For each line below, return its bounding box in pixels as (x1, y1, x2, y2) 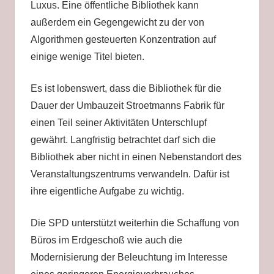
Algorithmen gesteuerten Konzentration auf (30, 34, 216, 45)
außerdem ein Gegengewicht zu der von (30, 17, 204, 28)
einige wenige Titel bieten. (30, 51, 147, 62)
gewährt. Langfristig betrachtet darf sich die (30, 134, 216, 145)
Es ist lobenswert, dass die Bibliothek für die (30, 83, 221, 94)
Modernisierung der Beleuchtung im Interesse (30, 251, 228, 262)
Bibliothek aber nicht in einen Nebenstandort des (30, 151, 242, 162)
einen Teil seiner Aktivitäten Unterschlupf (30, 117, 207, 128)
